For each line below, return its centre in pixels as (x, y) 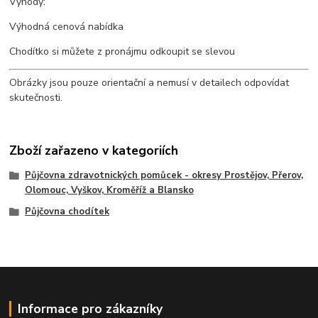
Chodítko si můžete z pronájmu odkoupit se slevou (122, 52)
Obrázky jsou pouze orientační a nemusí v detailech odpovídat (149, 83)
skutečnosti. (36, 98)
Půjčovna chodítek (67, 211)
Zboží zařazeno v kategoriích (94, 150)
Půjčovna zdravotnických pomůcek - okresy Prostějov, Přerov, (164, 175)
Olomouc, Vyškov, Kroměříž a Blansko (109, 190)
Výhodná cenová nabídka (67, 27)
